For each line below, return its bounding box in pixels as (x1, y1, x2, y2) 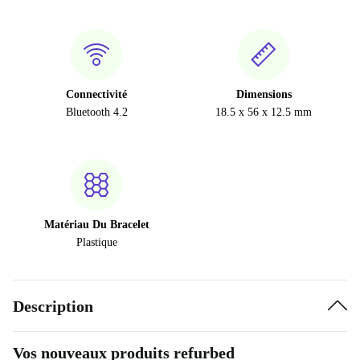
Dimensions (235, 88, 292, 100)
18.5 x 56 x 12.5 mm (215, 106, 312, 118)
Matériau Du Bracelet (43, 219, 149, 231)
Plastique (76, 236, 117, 248)
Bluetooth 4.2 (65, 106, 128, 118)
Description (13, 297, 93, 315)
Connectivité (66, 88, 127, 100)
